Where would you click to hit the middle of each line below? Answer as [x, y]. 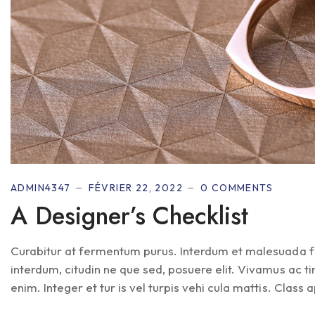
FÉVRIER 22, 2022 [136, 188]
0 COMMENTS [237, 188]
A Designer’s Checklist [130, 216]
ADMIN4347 [41, 188]
